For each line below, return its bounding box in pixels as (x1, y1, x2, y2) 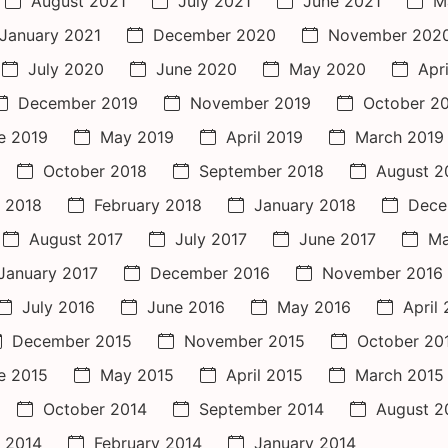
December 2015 (12, 331, 132, 352)
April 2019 (226, 127, 303, 148)
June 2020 (156, 59, 237, 80)
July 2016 (22, 297, 95, 318)
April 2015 (226, 365, 303, 386)
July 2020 (28, 59, 104, 80)
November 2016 (322, 263, 443, 284)
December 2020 (153, 25, 276, 46)
